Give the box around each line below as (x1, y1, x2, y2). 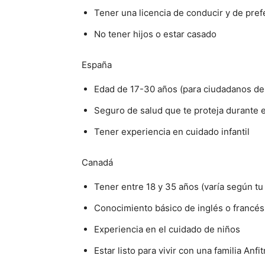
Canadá (82, 157, 113, 168)
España (82, 59, 112, 70)
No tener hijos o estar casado (94, 28, 216, 40)
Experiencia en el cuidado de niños (94, 224, 240, 235)
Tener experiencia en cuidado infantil (94, 126, 250, 137)
